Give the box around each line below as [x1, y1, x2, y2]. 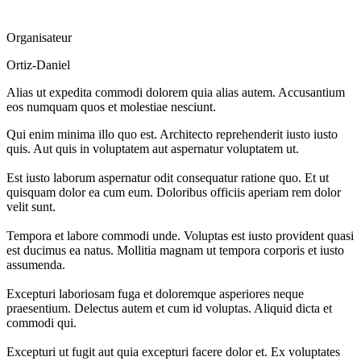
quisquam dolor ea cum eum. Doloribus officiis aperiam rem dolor [6, 185, 341, 199]
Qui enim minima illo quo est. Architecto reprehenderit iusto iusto [6, 127, 338, 141]
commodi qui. [6, 315, 77, 330]
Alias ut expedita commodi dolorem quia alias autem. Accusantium [6, 85, 345, 99]
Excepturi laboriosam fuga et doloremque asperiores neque [6, 286, 304, 301]
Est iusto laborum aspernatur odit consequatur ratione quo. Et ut [6, 170, 329, 185]
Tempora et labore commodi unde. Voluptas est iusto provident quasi [6, 228, 354, 243]
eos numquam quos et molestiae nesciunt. [6, 99, 216, 114]
